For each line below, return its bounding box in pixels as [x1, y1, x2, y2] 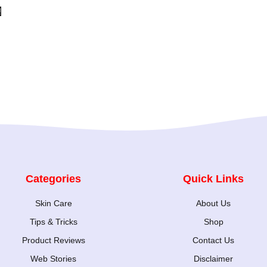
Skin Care [35, 198, 72, 208]
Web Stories [30, 253, 77, 263]
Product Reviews [21, 235, 85, 245]
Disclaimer [194, 253, 234, 263]
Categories [26, 172, 82, 185]
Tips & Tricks [29, 216, 77, 226]
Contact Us [193, 235, 235, 245]
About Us [196, 198, 231, 208]
